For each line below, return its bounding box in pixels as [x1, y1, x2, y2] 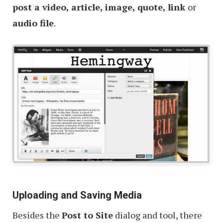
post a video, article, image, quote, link [12, 1, 188, 13]
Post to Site [62, 209, 113, 222]
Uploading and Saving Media [12, 189, 142, 202]
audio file [12, 17, 54, 29]
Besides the [12, 209, 62, 222]
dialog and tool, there [113, 209, 202, 222]
